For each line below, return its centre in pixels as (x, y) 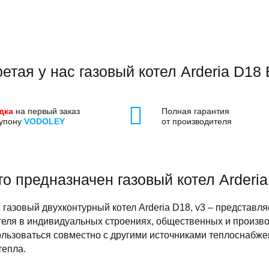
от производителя (197, 121)
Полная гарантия (196, 111)
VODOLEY (44, 121)
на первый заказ (47, 111)
